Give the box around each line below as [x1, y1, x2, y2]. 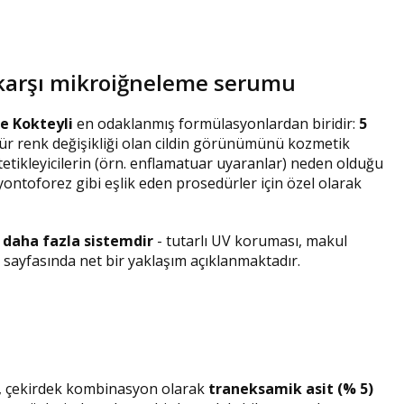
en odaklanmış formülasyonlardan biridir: [73, 114, 359, 134]
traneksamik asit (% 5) [208, 379, 373, 399]
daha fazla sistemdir [3, 231, 157, 252]
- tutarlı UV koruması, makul [157, 231, 347, 252]
